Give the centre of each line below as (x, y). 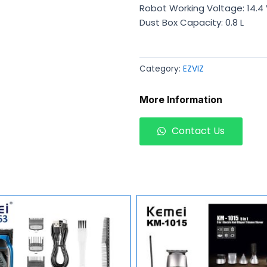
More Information (181, 100)
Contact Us (198, 131)
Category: (161, 69)
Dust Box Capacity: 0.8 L (192, 22)
